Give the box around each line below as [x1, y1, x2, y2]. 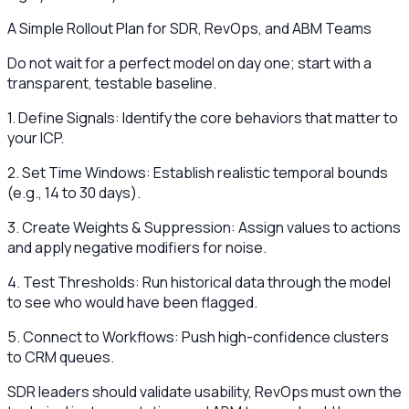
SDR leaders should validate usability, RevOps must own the [7, 381, 402, 402]
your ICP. [7, 127, 64, 148]
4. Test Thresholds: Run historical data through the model [7, 271, 391, 292]
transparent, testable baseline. [7, 72, 216, 93]
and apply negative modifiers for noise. [7, 236, 267, 257]
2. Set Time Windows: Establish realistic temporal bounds [7, 162, 388, 183]
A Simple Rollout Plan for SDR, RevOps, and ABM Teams [7, 17, 372, 38]
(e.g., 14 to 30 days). [7, 182, 141, 203]
